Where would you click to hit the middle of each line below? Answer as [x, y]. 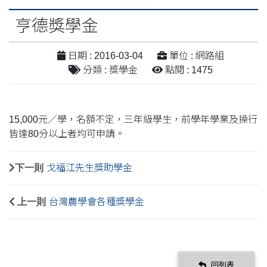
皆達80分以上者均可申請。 [68, 133]
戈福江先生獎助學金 [89, 167]
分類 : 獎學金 [109, 70]
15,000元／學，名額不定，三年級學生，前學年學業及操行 [133, 119]
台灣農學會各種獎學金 [97, 201]
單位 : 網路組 [195, 55]
